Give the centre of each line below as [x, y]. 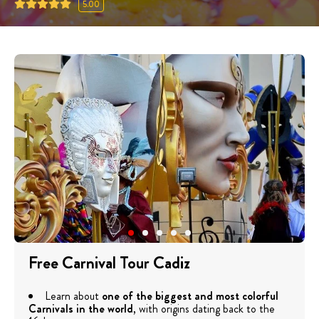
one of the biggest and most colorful [190, 296]
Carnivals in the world [81, 309]
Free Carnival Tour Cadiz [109, 263]
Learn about [73, 296]
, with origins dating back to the [204, 309]
